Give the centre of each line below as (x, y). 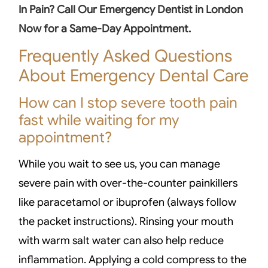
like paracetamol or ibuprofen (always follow (128, 202)
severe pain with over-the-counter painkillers (128, 183)
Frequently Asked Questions (126, 56)
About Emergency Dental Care (134, 76)
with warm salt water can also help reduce (121, 240)
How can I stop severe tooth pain (128, 103)
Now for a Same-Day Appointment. (105, 29)
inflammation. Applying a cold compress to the (133, 260)
